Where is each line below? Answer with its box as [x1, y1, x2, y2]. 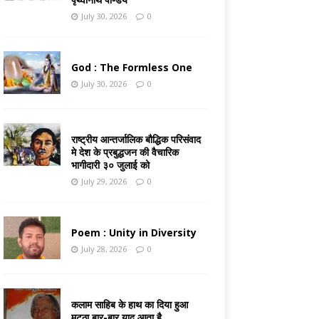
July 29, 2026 [80, 176, 127, 187]
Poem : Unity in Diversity [70, 226, 197, 240]
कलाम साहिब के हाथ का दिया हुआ [70, 298, 188, 312]
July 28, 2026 [80, 244, 127, 255]
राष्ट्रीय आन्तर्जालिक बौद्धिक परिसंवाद [70, 132, 201, 147]
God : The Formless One [70, 61, 192, 75]
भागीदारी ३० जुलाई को [70, 158, 150, 172]
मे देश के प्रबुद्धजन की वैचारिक [70, 145, 179, 159]
